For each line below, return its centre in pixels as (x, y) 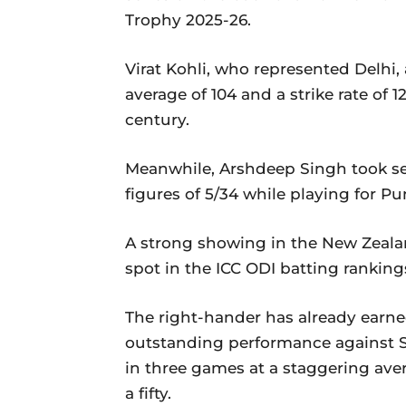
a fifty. (148, 393)
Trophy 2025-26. (188, 19)
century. (157, 119)
